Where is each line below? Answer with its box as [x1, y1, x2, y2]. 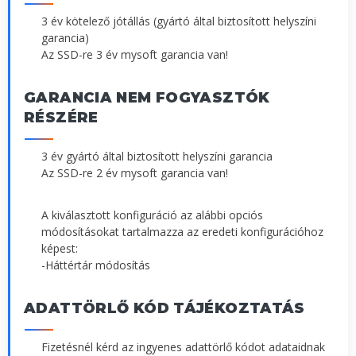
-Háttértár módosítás [41, 257, 150, 273]
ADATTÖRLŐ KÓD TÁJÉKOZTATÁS [24, 300, 305, 318]
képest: [41, 241, 78, 257]
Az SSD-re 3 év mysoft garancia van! [41, 47, 228, 63]
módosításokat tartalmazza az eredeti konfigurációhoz [41, 224, 323, 240]
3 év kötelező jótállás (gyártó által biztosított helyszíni [41, 14, 316, 29]
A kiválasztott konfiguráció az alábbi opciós [41, 207, 263, 223]
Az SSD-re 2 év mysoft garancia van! [41, 165, 228, 181]
